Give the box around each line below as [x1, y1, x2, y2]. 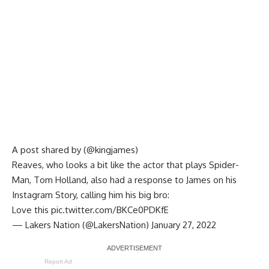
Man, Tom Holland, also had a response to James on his [12, 174, 237, 186]
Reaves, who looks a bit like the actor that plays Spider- [12, 159, 239, 171]
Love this [12, 204, 51, 216]
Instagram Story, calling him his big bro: [12, 189, 169, 201]
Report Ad [44, 258, 72, 265]
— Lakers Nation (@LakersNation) [12, 219, 151, 231]
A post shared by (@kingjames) [12, 144, 138, 156]
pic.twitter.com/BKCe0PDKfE [51, 204, 169, 216]
